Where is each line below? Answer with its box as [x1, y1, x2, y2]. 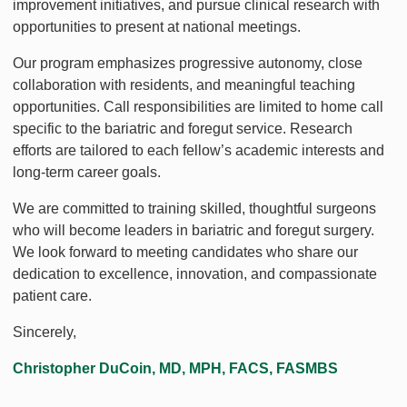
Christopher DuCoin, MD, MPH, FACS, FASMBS [13, 361, 338, 377]
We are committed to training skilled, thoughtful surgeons [13, 201, 376, 217]
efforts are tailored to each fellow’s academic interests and [13, 143, 384, 159]
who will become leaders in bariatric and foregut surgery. [13, 223, 374, 239]
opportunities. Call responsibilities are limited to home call [13, 99, 383, 115]
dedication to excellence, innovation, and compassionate [13, 266, 377, 283]
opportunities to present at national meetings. [13, 19, 301, 35]
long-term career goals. [13, 164, 161, 181]
